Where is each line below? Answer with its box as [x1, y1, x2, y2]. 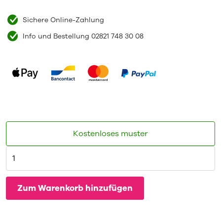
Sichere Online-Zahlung [22, 15, 104, 25]
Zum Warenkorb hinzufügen [17, 182, 133, 194]
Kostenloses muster [73, 128, 148, 139]
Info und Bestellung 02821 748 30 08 [22, 31, 144, 41]
